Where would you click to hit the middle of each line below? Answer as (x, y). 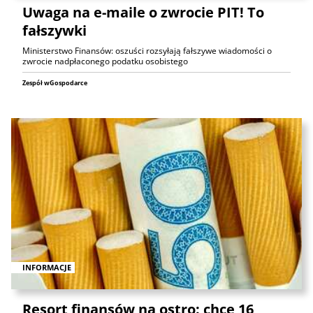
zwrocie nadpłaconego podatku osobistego (105, 61)
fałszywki (54, 31)
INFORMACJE (47, 267)
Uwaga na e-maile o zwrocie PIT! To (143, 13)
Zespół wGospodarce (55, 83)
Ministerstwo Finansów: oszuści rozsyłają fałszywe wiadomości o (147, 51)
